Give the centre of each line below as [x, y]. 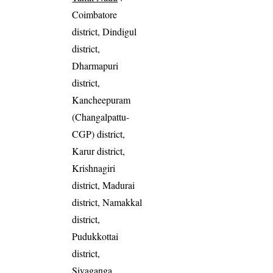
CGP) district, [99, 134]
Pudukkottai [95, 236]
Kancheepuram [101, 100]
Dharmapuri [95, 66]
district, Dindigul [105, 32]
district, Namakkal [107, 202]
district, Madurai [104, 185]
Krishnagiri [94, 168]
